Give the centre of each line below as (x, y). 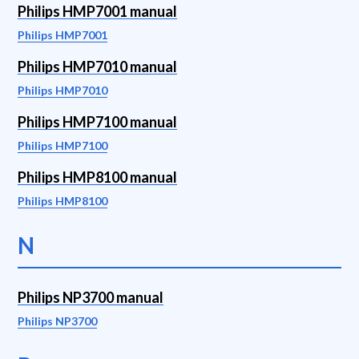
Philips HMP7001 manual (97, 11)
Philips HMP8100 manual (97, 177)
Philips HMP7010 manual (97, 67)
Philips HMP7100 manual (97, 122)
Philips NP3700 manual (91, 297)
